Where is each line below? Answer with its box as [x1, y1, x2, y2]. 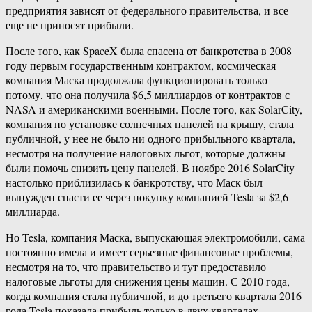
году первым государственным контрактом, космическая [6, 58, 276, 73]
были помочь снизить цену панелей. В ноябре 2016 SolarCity [6, 160, 295, 175]
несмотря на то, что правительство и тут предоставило [6, 259, 266, 274]
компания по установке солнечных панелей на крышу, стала [6, 116, 294, 132]
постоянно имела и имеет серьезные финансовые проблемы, [6, 244, 293, 260]
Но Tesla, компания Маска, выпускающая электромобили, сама [6, 230, 305, 245]
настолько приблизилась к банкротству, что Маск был [6, 175, 263, 190]
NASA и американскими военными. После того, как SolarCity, [6, 102, 302, 117]
